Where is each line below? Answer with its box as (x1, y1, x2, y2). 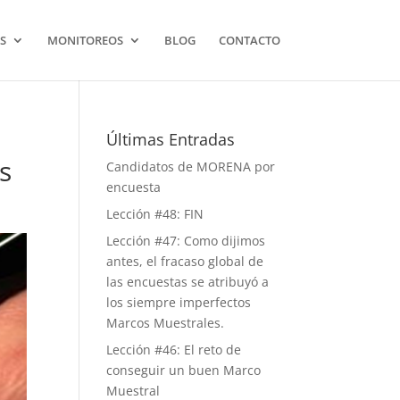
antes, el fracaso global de (106, 253, 264, 270)
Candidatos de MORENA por (106, 158, 276, 175)
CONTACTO (218, 32, 280, 48)
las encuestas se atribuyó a (106, 273, 270, 290)
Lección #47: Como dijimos (106, 232, 266, 249)
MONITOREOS (46, 32, 123, 48)
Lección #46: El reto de (106, 341, 242, 358)
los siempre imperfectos (106, 294, 252, 311)
